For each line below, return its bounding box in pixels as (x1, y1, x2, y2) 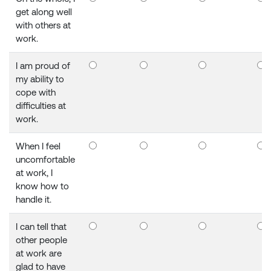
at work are (16, 248, 62, 259)
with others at (16, 20, 71, 31)
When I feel (16, 141, 61, 152)
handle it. (16, 194, 52, 205)
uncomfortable (16, 154, 76, 165)
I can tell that (16, 221, 67, 232)
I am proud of (16, 60, 71, 71)
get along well (16, 7, 73, 18)
